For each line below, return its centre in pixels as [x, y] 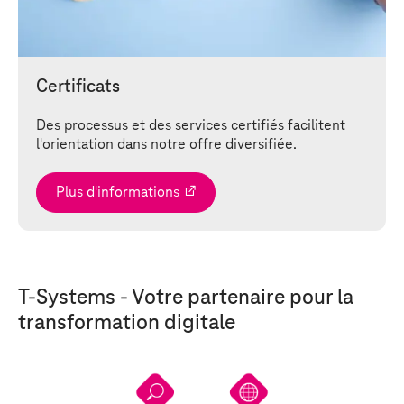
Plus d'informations [118, 192]
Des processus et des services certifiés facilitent [191, 125]
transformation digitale [127, 323]
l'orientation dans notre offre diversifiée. [166, 144]
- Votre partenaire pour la [234, 298]
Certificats [78, 87]
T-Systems [67, 298]
